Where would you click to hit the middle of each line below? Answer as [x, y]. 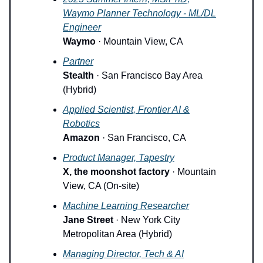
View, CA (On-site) [101, 186]
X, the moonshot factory [116, 171]
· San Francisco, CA [143, 137]
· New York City [147, 220]
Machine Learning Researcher [126, 205]
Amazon [81, 137]
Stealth [78, 75]
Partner [78, 61]
